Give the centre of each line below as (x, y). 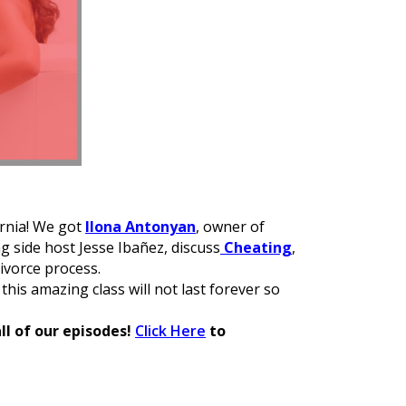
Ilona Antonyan (140, 227)
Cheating (256, 247)
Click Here (170, 331)
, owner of (230, 227)
